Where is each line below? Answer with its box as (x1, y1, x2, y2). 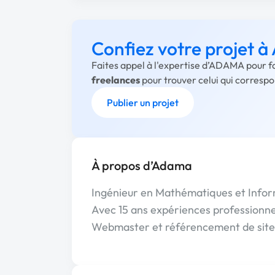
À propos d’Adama (91, 158, 192, 173)
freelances (91, 74, 140, 86)
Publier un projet (107, 96, 179, 109)
